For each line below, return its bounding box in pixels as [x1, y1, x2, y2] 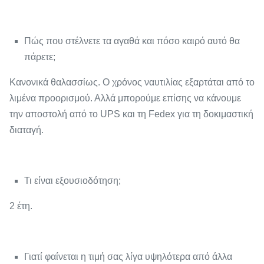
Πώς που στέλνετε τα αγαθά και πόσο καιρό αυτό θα [24, 36, 240, 47]
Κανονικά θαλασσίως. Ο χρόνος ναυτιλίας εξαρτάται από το [9, 77, 255, 88]
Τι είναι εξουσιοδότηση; [24, 176, 121, 186]
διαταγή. [9, 125, 44, 136]
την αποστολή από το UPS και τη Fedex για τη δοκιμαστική [9, 109, 253, 120]
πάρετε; [24, 52, 55, 62]
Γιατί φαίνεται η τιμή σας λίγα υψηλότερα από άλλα [24, 252, 232, 262]
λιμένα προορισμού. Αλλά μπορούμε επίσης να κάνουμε [9, 93, 241, 104]
